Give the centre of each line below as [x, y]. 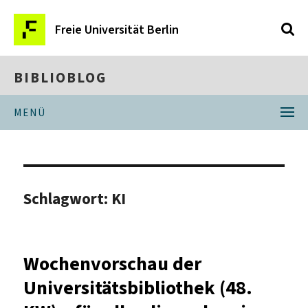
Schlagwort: [68, 198]
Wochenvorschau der [113, 263]
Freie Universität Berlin [117, 30]
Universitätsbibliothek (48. [138, 287]
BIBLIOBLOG [60, 78]
